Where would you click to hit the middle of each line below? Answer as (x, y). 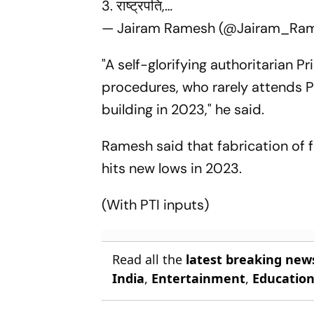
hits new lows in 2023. (172, 168)
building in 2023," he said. (183, 109)
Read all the (149, 259)
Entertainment (199, 278)
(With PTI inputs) (156, 204)
